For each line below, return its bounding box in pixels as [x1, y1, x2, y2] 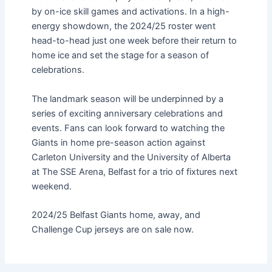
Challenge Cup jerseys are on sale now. [31, 224, 194, 236]
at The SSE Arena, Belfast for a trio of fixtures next [31, 166, 237, 177]
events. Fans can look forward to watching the [31, 122, 225, 134]
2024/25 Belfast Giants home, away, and [31, 209, 200, 221]
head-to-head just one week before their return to [31, 35, 237, 47]
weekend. [31, 180, 72, 192]
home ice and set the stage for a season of [31, 50, 209, 61]
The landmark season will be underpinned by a [31, 93, 223, 104]
